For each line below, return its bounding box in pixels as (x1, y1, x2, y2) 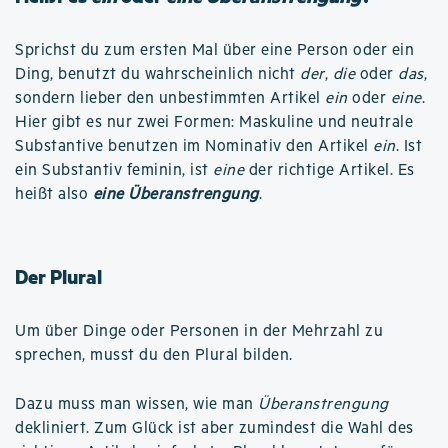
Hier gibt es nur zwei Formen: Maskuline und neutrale (15, 112, 413, 132)
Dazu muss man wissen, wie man (15, 394, 258, 414)
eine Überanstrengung (92, 184, 259, 204)
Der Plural (15, 262, 102, 290)
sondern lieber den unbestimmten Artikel (15, 88, 325, 108)
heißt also (15, 184, 93, 204)
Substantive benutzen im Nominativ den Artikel (15, 136, 373, 156)
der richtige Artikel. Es (244, 160, 415, 180)
